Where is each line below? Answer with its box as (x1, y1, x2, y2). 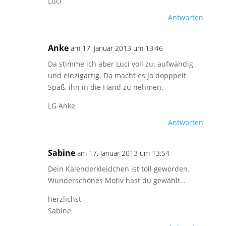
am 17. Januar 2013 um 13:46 (70, 43, 163, 53)
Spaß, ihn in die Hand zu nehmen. (47, 82, 163, 92)
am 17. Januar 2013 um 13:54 (77, 148, 169, 158)
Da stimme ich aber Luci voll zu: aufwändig (47, 59, 193, 69)
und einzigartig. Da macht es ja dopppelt (47, 71, 186, 80)
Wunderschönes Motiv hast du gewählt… (47, 176, 186, 185)
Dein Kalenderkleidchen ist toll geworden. (47, 164, 190, 174)
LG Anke (47, 101, 75, 110)
